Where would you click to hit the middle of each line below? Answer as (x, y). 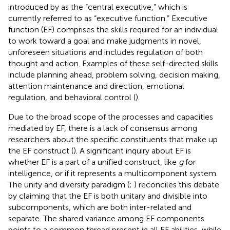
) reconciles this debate (177, 184)
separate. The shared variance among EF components (106, 218)
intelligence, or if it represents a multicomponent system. (113, 173)
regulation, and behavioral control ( (72, 97)
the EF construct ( (41, 150)
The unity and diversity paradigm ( (69, 184)
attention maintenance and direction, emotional (96, 86)
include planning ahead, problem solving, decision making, (114, 74)
